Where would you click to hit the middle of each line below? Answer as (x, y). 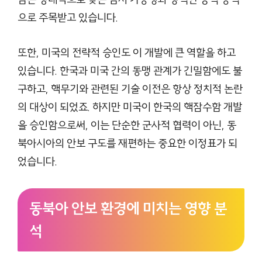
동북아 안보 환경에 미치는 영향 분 (128, 208)
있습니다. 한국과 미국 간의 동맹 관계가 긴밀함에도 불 (130, 70)
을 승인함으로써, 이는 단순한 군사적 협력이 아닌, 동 (127, 125)
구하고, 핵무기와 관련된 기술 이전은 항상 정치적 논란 (130, 89)
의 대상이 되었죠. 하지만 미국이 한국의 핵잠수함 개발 (130, 107)
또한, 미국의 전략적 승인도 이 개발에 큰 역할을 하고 (127, 52)
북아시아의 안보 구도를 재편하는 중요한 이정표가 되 (127, 143)
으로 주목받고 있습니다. (68, 18)
